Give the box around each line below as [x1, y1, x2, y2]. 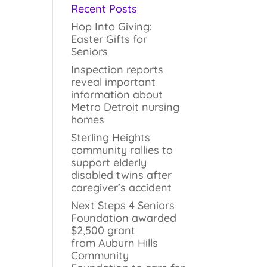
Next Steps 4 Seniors [71, 198, 175, 212]
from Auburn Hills [71, 236, 159, 250]
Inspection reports [71, 63, 164, 76]
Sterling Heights [71, 131, 151, 144]
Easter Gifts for [71, 32, 148, 46]
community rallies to [71, 143, 173, 157]
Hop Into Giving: [71, 20, 153, 33]
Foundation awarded [71, 211, 177, 225]
